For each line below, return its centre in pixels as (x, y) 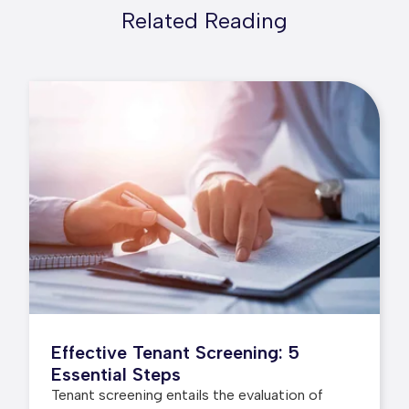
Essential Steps (116, 374)
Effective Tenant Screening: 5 (175, 352)
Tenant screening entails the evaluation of (187, 394)
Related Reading (204, 20)
